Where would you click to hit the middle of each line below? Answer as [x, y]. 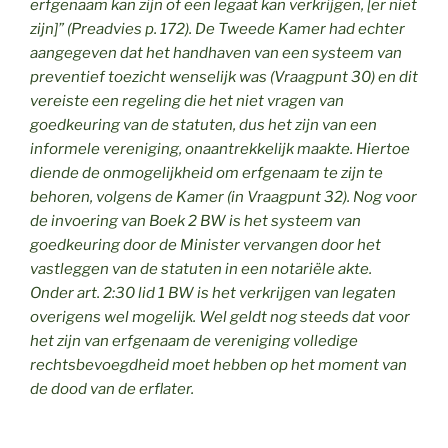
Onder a [57, 292]
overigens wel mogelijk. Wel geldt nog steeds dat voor [220, 316]
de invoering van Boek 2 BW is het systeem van [195, 220]
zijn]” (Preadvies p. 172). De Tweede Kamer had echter [217, 28]
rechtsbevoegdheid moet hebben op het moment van [218, 364]
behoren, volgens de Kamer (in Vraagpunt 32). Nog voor [223, 196]
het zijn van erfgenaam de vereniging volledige [194, 340]
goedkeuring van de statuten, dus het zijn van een [203, 124]
